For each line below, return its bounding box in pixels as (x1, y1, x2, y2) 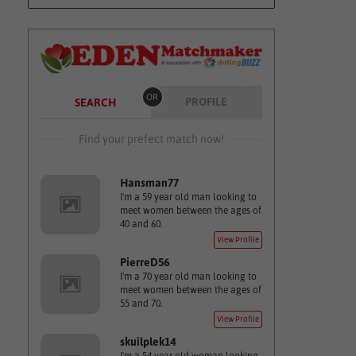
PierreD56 (119, 256, 169, 269)
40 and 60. (119, 219, 162, 230)
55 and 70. (119, 298, 162, 309)
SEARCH (74, 96, 116, 109)
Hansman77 (119, 176, 179, 189)
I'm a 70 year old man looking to (119, 271, 257, 282)
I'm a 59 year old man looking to (119, 192, 257, 203)
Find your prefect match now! (78, 133, 224, 145)
